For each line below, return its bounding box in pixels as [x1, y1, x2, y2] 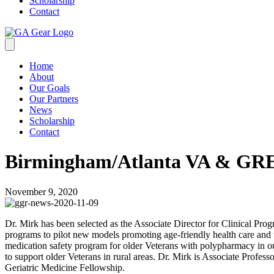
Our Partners [29, 94, 78, 104]
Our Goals [29, 83, 70, 93]
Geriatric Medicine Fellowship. [5, 262, 125, 273]
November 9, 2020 [5, 186, 78, 197]
